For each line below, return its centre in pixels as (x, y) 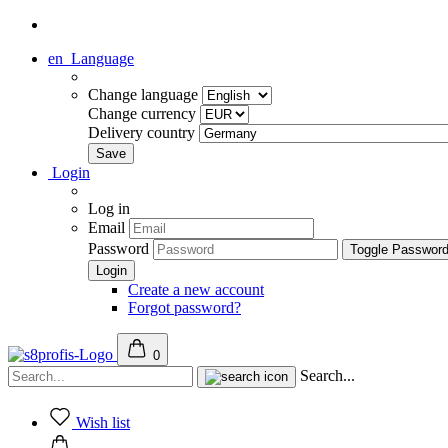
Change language (145, 94)
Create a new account (196, 289)
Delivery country (143, 132)
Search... (327, 375)
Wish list (103, 422)
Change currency (144, 113)
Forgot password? (184, 307)
